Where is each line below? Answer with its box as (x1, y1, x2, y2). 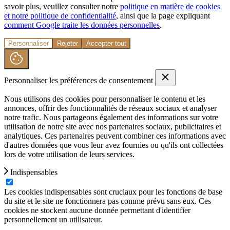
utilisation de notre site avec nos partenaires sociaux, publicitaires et (4, 122, 221, 131)
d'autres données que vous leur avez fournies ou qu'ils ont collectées (4, 140, 223, 149)
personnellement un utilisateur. (4, 215, 102, 224)
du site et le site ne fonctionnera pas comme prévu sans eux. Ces (4, 196, 211, 205)
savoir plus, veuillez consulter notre (4, 2, 120, 11)
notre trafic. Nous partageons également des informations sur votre (4, 112, 218, 122)
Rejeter (57, 39, 78, 47)
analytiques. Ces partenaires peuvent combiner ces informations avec (4, 131, 226, 140)
